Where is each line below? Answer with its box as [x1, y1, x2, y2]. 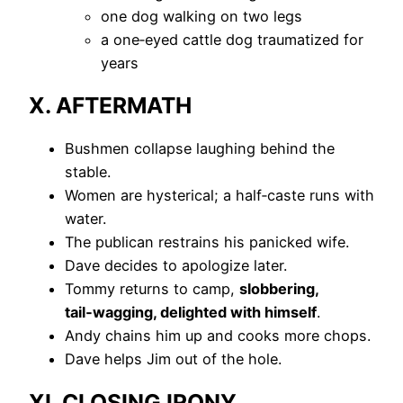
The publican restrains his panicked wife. [65, 233, 349, 252]
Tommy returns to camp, [65, 280, 239, 299]
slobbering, [239, 280, 318, 299]
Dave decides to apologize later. [65, 256, 287, 275]
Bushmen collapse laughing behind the [65, 139, 335, 158]
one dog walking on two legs [101, 6, 302, 25]
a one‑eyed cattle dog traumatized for [101, 30, 363, 49]
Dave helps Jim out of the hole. [65, 350, 282, 369]
